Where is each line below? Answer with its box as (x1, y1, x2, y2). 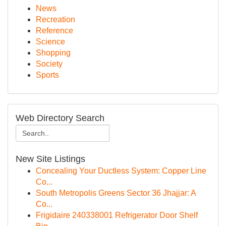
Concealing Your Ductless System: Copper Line (36, 166, 206, 175)
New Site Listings (16, 154, 85, 164)
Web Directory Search (16, 113, 104, 123)
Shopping (36, 48, 71, 57)
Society (36, 60, 63, 68)
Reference (36, 26, 73, 35)
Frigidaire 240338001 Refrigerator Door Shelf (36, 211, 198, 219)
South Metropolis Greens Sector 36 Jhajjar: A (36, 189, 196, 197)
